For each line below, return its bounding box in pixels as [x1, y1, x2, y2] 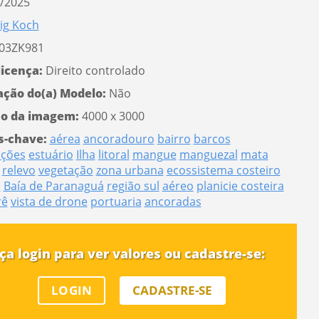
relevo [1, 162, 36, 178]
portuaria [90, 194, 142, 209]
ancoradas [144, 194, 202, 209]
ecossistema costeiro [166, 162, 281, 178]
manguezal [179, 147, 238, 162]
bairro [157, 131, 191, 147]
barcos [193, 131, 231, 147]
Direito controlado [45, 63, 145, 78]
